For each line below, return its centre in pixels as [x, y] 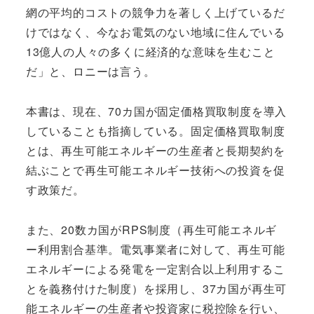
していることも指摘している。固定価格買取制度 [155, 131]
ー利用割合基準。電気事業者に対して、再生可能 [155, 249]
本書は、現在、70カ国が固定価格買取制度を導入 [156, 111]
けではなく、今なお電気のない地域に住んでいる [155, 32]
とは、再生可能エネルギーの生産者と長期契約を [155, 151]
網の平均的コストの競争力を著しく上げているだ [155, 13]
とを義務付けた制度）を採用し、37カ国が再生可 [156, 288]
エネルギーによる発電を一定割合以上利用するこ [155, 268]
